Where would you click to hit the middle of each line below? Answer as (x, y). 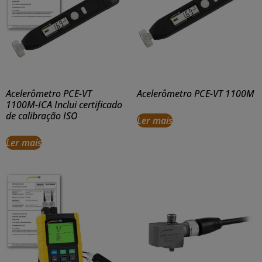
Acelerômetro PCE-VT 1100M (196, 94)
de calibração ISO (42, 116)
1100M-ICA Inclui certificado (64, 105)
